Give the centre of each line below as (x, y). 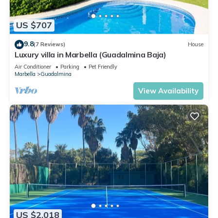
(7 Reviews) (49, 45)
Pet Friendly (103, 66)
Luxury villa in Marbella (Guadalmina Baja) (91, 54)
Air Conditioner (33, 66)
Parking (70, 66)
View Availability (168, 91)
